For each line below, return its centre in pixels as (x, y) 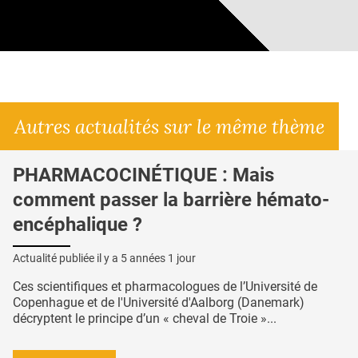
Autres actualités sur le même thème (169, 126)
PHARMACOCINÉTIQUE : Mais (143, 175)
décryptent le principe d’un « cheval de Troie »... (145, 319)
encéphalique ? (78, 224)
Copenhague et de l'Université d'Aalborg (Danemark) (159, 303)
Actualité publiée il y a (67, 259)
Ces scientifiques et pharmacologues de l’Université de (165, 287)
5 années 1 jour (158, 259)
